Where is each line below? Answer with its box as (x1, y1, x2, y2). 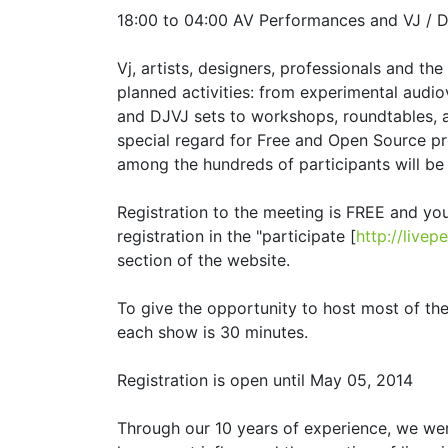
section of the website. (117, 249, 290, 270)
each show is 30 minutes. (117, 321, 308, 342)
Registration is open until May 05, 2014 (117, 369, 413, 390)
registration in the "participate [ (117, 225, 356, 246)
